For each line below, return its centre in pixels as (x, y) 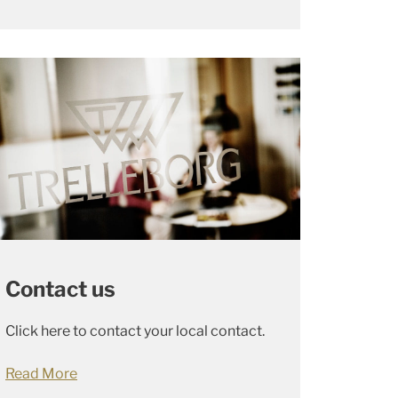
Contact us (60, 289)
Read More (41, 373)
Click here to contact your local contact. (135, 330)
